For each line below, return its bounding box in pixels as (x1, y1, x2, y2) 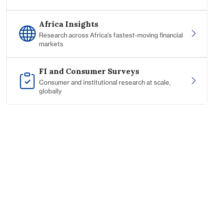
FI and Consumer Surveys (38, 66, 139, 76)
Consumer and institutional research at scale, (38, 78, 171, 87)
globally (38, 87, 62, 95)
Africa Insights (38, 19, 98, 29)
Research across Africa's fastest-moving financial (38, 31, 183, 39)
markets (38, 40, 63, 48)
